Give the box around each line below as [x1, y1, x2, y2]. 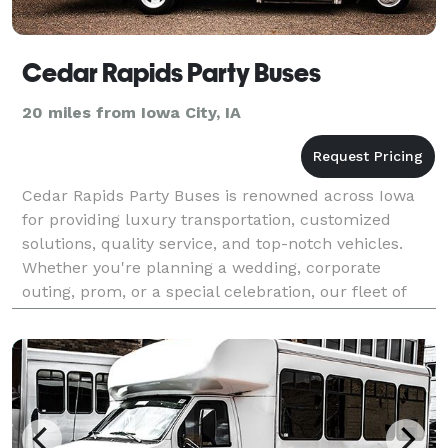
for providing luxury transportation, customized [22, 209, 391, 229]
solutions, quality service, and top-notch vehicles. [22, 233, 403, 253]
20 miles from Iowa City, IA [22, 102, 241, 122]
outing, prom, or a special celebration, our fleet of [22, 281, 406, 301]
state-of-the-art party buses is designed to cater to [22, 305, 414, 325]
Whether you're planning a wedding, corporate [22, 257, 381, 277]
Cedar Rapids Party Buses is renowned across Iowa [22, 185, 415, 205]
